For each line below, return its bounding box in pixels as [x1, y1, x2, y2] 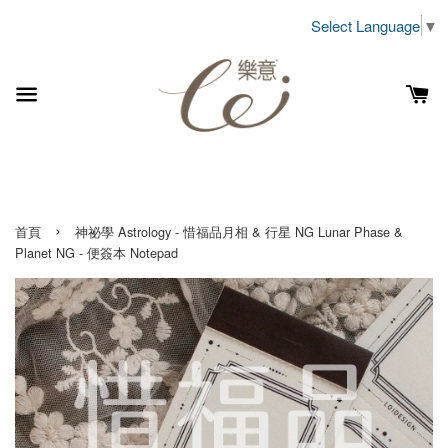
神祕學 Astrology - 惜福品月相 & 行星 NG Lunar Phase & [75, 221, 403, 241]
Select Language [311, 14, 420, 36]
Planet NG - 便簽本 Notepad [15, 242, 178, 262]
